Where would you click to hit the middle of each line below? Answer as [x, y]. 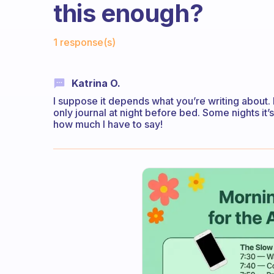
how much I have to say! [108, 124]
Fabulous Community [110, 33]
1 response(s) [84, 42]
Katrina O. [96, 83]
